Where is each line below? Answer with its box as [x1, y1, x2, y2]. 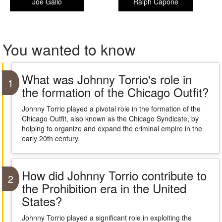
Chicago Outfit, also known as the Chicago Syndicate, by [21, 113, 199, 123]
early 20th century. [21, 133, 80, 143]
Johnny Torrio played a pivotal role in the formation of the [21, 104, 201, 113]
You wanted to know [2, 39, 136, 60]
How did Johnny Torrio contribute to [21, 166, 207, 184]
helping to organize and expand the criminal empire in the [21, 123, 202, 133]
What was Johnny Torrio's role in [21, 70, 192, 88]
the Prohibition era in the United [21, 179, 186, 197]
